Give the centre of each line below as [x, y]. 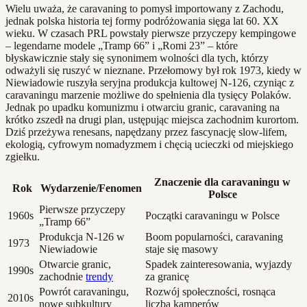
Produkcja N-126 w [82, 237]
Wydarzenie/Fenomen [91, 188]
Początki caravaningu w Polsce [212, 216]
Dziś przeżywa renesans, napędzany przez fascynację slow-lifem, [146, 132]
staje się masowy [182, 249]
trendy [99, 277]
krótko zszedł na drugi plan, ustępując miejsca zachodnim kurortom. [152, 120]
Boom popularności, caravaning [214, 237]
